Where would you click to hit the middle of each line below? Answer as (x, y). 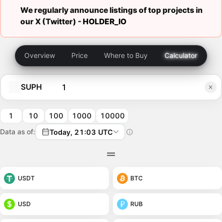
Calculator (181, 55)
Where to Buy (126, 55)
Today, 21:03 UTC (81, 132)
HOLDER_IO (104, 21)
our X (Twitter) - (51, 21)
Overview (40, 55)
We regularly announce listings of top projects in (111, 10)
